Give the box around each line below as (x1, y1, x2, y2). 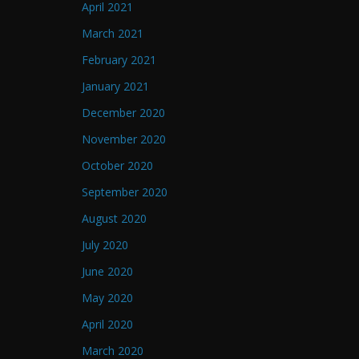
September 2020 (82, 184, 167, 200)
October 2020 (82, 158, 153, 174)
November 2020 (82, 131, 166, 147)
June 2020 (82, 264, 133, 280)
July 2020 (82, 237, 128, 253)
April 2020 (82, 317, 133, 333)
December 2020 (82, 105, 165, 121)
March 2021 (82, 26, 143, 42)
